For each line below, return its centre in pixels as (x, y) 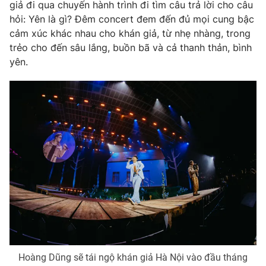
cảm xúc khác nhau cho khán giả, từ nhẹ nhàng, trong (130, 33)
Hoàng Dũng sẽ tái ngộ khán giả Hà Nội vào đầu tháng (133, 258)
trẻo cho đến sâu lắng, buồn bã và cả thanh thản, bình (131, 47)
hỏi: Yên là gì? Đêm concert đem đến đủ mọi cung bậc (132, 19)
